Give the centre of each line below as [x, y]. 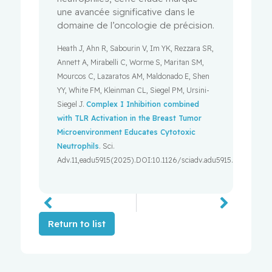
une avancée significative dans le [126, 12]
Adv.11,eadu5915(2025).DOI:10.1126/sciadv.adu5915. [145, 160]
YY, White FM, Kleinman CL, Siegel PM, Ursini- [134, 90]
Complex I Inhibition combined [143, 104]
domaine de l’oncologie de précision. [136, 25]
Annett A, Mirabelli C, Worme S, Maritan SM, [131, 62]
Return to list [77, 223]
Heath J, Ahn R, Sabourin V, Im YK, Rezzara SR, [136, 48]
